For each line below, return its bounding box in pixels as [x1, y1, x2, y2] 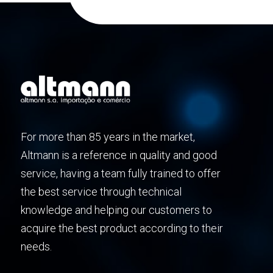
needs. [20, 239, 52, 253]
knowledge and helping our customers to [20, 203, 212, 216]
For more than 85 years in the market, [20, 130, 195, 143]
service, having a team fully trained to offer [20, 166, 221, 180]
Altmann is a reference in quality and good [20, 148, 217, 161]
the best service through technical [20, 185, 182, 198]
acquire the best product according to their [20, 221, 223, 235]
